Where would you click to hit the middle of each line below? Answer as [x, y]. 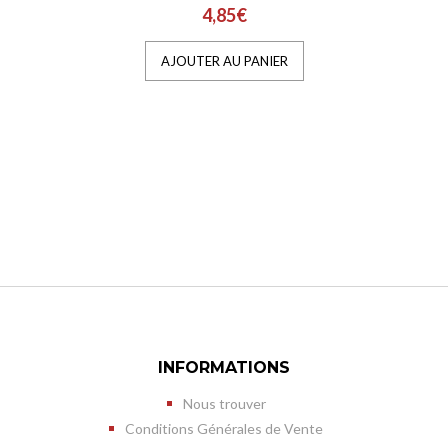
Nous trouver [224, 403]
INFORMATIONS [224, 367]
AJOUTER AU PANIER [224, 61]
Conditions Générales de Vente [224, 428]
